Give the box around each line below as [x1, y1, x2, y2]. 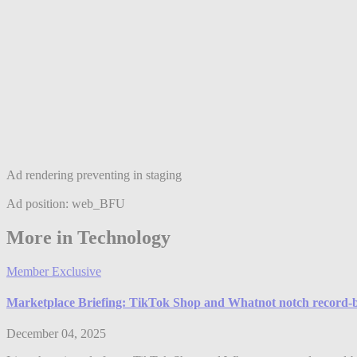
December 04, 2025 [6, 327, 106, 341]
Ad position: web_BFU [6, 196, 125, 210]
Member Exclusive [6, 264, 101, 278]
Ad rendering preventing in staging [6, 167, 182, 182]
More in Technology [6, 226, 171, 248]
